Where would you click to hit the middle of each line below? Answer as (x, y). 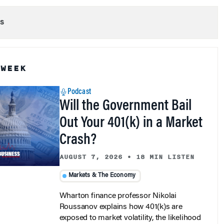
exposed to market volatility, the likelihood (130, 218)
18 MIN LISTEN (165, 157)
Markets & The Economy (102, 176)
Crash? (78, 141)
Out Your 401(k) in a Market (131, 124)
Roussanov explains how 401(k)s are (121, 207)
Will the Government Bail (125, 107)
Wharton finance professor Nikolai (118, 196)
